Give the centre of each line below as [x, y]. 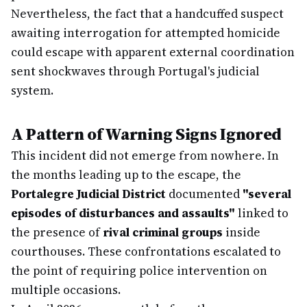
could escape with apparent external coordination [153, 52]
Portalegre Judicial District [88, 194]
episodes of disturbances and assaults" [123, 213]
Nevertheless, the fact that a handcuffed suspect [147, 14]
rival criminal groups [163, 232]
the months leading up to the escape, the [126, 175]
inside [242, 232]
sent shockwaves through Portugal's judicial [135, 71]
